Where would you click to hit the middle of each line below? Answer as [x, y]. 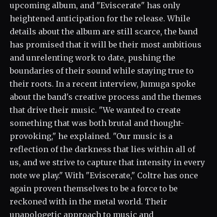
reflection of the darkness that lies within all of [102, 149]
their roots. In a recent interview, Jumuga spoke [103, 84]
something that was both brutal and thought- [97, 123]
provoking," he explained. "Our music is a [91, 136]
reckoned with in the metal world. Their [88, 201]
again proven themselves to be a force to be [94, 188]
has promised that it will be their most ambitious [106, 45]
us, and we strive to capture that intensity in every [107, 162]
